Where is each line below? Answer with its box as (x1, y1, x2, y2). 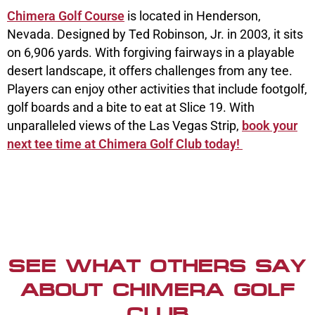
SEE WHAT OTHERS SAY (8, 255, 307, 276)
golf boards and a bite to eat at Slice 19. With (7, 99, 255, 115)
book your (242, 117, 297, 133)
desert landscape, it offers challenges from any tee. (7, 63, 292, 78)
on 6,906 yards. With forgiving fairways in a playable (7, 44, 295, 60)
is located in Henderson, (124, 8, 261, 23)
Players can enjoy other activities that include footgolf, (7, 81, 307, 96)
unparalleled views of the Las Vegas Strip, (7, 117, 242, 133)
